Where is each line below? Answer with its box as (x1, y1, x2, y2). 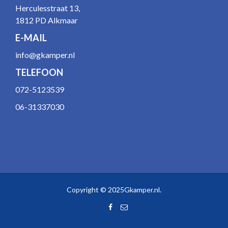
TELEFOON (15, 67, 63, 78)
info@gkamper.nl (15, 50, 75, 60)
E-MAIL (15, 32, 47, 44)
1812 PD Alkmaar (15, 15, 78, 25)
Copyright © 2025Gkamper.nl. (67, 185, 161, 194)
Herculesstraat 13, (15, 3, 80, 13)
